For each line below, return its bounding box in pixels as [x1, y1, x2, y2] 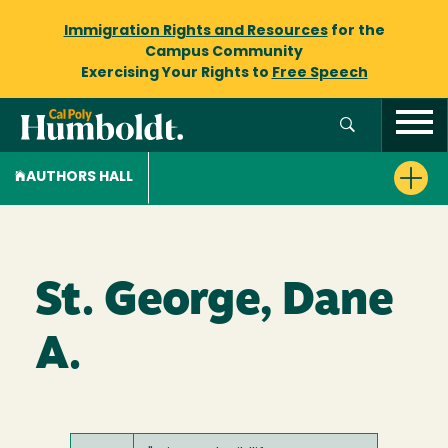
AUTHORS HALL [26, 170, 133, 185]
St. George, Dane [35, 280, 393, 325]
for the [327, 24, 385, 39]
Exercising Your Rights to [80, 66, 272, 81]
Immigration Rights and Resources [63, 24, 328, 39]
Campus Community [145, 45, 303, 60]
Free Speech [271, 66, 368, 81]
